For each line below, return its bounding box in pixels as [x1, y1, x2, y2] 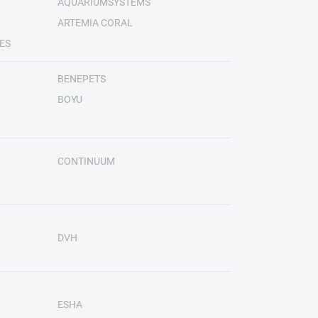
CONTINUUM [57, 155, 115, 167]
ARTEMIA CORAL [57, 17, 133, 28]
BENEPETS [57, 73, 106, 84]
